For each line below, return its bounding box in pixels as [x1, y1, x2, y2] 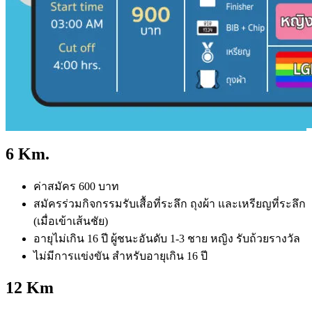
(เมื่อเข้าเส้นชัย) [33, 215, 108, 228]
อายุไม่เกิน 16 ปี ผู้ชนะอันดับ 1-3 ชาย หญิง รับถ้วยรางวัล [33, 233, 300, 245]
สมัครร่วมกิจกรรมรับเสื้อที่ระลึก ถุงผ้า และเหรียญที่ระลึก [33, 198, 306, 210]
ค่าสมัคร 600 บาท [33, 180, 119, 193]
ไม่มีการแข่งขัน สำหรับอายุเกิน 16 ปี [33, 250, 208, 263]
